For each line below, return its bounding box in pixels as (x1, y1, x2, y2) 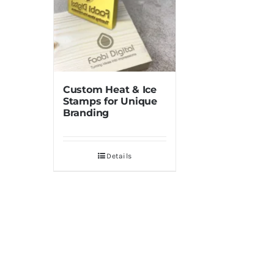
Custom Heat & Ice (62, 84, 157, 96)
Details (106, 152, 131, 161)
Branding (62, 107, 109, 119)
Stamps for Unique (62, 95, 157, 108)
